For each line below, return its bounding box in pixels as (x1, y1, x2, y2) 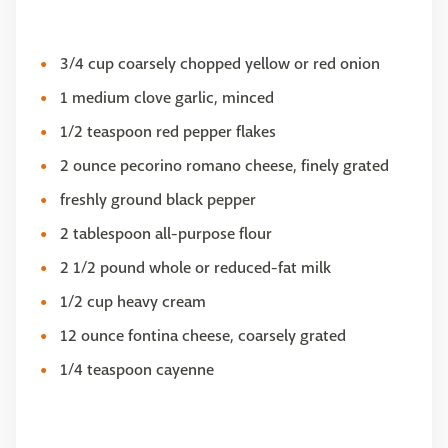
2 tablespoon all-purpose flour (60, 223, 272, 244)
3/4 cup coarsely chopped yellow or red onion (60, 53, 380, 74)
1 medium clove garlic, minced (60, 87, 274, 108)
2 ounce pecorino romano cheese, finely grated (60, 155, 389, 176)
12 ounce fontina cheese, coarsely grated (60, 325, 346, 346)
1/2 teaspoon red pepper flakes (60, 121, 276, 142)
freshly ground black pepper (60, 189, 256, 210)
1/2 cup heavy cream (60, 291, 206, 312)
